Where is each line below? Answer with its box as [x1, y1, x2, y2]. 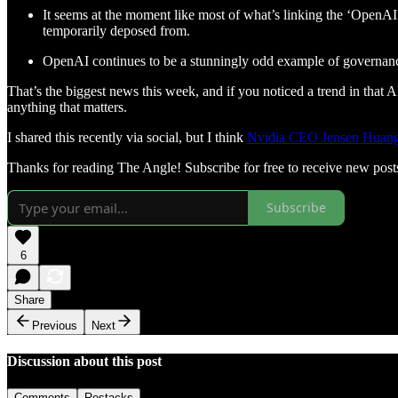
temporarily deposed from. [43, 22, 190, 38]
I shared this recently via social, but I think [7, 129, 247, 145]
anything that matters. [7, 99, 127, 115]
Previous [32, 318, 77, 332]
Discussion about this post [7, 353, 162, 369]
